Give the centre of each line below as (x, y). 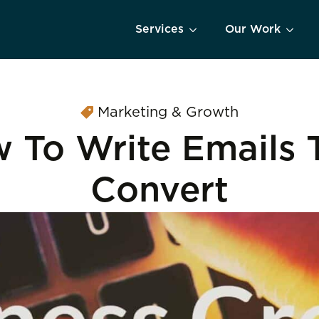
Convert (159, 191)
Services (159, 29)
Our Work (253, 29)
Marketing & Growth (168, 113)
